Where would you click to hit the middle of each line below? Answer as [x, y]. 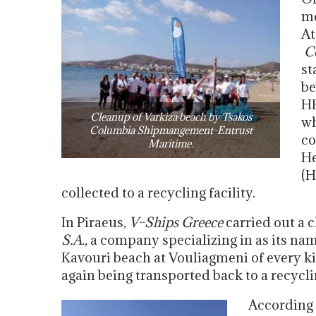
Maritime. [171, 143]
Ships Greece [184, 222]
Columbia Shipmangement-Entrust [171, 130]
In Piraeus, [95, 222]
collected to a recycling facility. [158, 193]
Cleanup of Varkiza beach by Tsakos [171, 116]
